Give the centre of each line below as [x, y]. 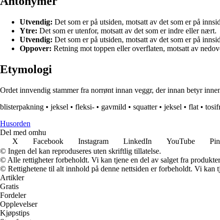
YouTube [181, 141]
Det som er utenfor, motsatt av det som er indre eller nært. [127, 31]
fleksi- [85, 107]
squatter [145, 107]
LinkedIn [137, 141]
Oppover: [36, 49]
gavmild [114, 107]
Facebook [48, 141]
